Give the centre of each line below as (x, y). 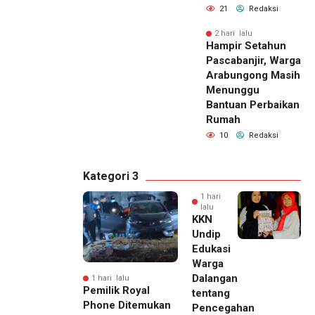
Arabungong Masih (253, 76)
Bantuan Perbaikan (253, 105)
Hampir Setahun (246, 46)
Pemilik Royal (116, 291)
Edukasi (211, 249)
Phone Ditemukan (127, 306)
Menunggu (233, 90)
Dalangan (215, 279)
